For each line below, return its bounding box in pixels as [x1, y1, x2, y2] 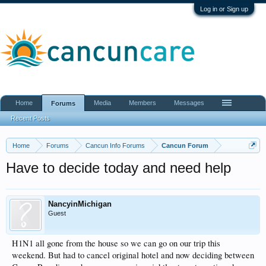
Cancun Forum [161, 142, 208, 149]
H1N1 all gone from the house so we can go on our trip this [12, 237, 220, 249]
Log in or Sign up [200, 5, 248, 12]
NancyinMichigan [48, 199, 112, 208]
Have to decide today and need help [6, 160, 231, 176]
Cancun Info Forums [85, 142, 145, 149]
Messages [174, 99, 204, 106]
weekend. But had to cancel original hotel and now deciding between [12, 249, 254, 261]
